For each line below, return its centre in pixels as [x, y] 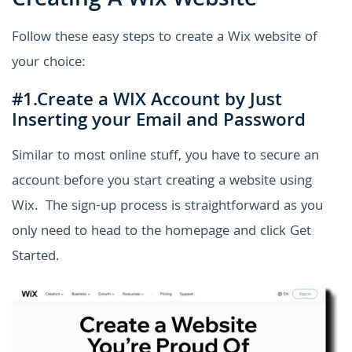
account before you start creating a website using [162, 182]
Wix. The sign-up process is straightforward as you [167, 207]
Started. [35, 258]
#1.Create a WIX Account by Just [147, 102]
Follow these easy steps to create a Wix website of [165, 38]
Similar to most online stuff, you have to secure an [165, 157]
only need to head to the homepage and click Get [161, 233]
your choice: [49, 64]
